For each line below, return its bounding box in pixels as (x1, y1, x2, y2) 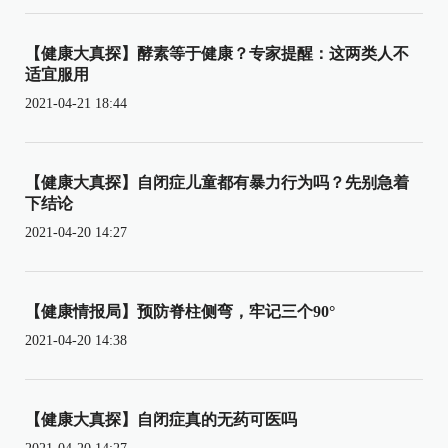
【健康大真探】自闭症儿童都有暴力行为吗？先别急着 (25, 173, 409, 191)
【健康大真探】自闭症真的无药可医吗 (25, 410, 297, 428)
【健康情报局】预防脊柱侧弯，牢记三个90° (25, 302, 335, 320)
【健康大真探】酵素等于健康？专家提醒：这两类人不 (25, 44, 409, 62)
